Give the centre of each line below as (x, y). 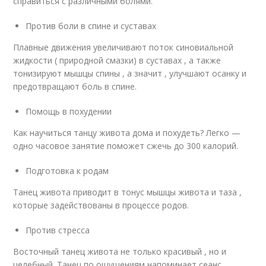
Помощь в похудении (69, 111)
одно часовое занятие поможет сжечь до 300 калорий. (126, 146)
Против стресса (58, 230)
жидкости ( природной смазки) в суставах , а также (117, 60)
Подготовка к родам (67, 171)
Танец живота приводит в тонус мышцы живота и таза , (128, 192)
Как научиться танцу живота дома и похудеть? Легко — (127, 133)
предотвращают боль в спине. (75, 86)
